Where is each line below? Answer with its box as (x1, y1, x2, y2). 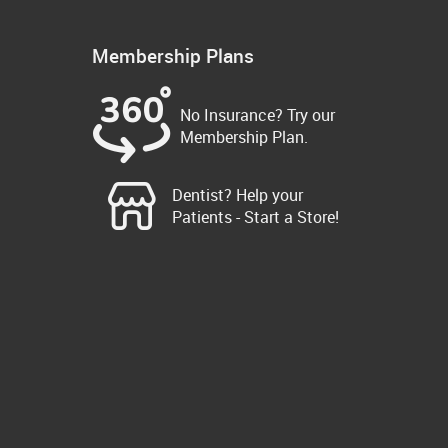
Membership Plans (92, 42, 254, 68)
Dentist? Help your (172, 184, 303, 207)
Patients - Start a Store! (172, 206, 339, 229)
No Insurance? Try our (180, 104, 335, 127)
